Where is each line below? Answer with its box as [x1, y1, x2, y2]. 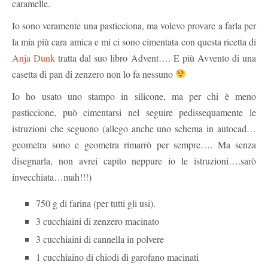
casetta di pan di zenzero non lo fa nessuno [12, 67, 175, 80]
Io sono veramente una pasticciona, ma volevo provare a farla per [12, 19, 256, 32]
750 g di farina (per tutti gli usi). [36, 196, 156, 209]
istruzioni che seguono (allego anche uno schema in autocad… [12, 121, 256, 135]
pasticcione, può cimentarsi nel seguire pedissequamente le [12, 105, 256, 118]
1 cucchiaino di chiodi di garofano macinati [36, 250, 199, 263]
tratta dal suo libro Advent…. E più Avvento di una [55, 51, 257, 64]
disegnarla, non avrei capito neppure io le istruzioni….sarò [12, 154, 256, 167]
